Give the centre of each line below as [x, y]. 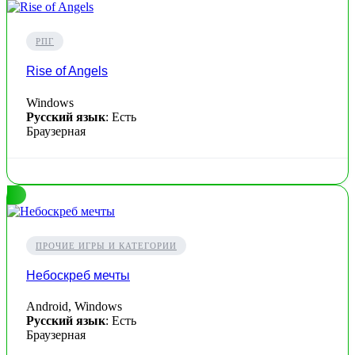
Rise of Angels [67, 71]
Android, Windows [74, 307]
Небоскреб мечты [78, 275]
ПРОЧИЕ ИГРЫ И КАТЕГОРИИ [106, 245]
